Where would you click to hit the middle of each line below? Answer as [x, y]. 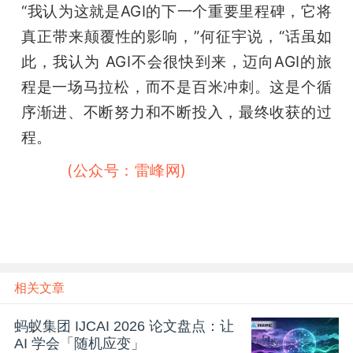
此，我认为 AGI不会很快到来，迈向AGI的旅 [176, 61]
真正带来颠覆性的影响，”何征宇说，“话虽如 [176, 36]
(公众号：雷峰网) [127, 170]
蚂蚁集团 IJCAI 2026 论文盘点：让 [124, 326]
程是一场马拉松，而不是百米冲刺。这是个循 [176, 86]
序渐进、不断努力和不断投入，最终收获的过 [176, 111]
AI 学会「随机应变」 [79, 343]
